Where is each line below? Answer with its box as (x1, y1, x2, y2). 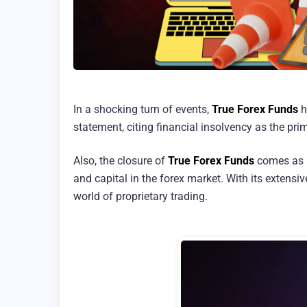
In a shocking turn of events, (73, 102, 212, 116)
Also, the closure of (73, 153, 168, 167)
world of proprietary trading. (73, 189, 208, 203)
